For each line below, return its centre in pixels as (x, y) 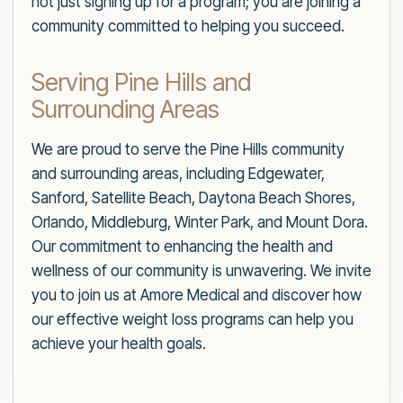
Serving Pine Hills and (141, 83)
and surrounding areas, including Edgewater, (178, 174)
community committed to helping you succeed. (188, 27)
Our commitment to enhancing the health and (182, 247)
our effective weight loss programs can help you (193, 320)
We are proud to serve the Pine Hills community (188, 150)
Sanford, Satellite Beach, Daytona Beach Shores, (193, 198)
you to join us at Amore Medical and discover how (197, 296)
